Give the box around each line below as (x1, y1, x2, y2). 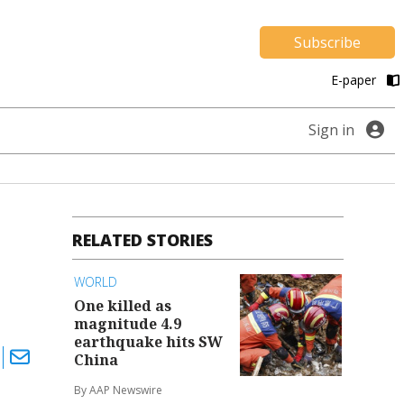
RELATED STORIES (72, 229, 214, 252)
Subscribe (294, 32, 361, 52)
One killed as (74, 295, 172, 316)
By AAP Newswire (74, 381, 163, 398)
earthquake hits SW (74, 331, 224, 352)
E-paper (330, 71, 380, 89)
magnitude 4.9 (74, 313, 182, 334)
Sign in (308, 120, 354, 141)
